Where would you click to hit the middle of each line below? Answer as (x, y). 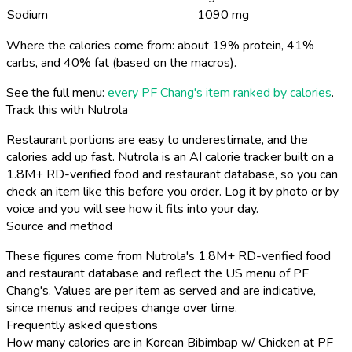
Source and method (59, 226)
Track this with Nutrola (67, 110)
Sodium (27, 15)
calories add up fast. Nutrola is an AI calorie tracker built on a (170, 157)
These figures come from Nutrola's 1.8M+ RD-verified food (169, 256)
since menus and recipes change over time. (122, 308)
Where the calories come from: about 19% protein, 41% (160, 45)
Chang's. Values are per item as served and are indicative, (161, 290)
